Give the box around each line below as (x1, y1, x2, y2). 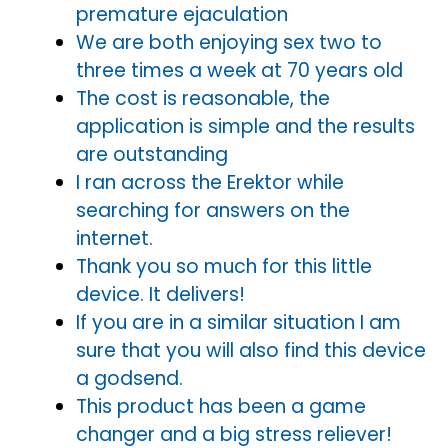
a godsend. (76, 364, 183, 392)
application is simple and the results (76, 112, 415, 140)
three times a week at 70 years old (76, 56, 403, 84)
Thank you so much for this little (76, 252, 372, 280)
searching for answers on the (76, 196, 350, 224)
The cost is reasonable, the (76, 84, 330, 112)
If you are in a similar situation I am (76, 308, 401, 336)
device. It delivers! (76, 280, 245, 308)
